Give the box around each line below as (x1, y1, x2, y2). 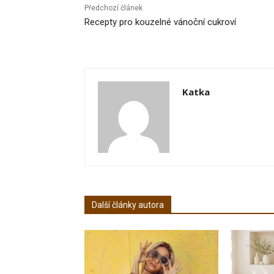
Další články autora (92, 199, 164, 210)
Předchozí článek (84, 3, 143, 12)
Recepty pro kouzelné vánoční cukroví (84, 16, 236, 28)
